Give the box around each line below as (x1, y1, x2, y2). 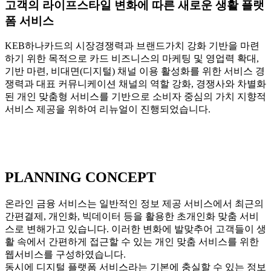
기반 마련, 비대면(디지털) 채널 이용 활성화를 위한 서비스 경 (5, 66, 265, 77)
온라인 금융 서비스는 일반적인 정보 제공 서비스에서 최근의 (5, 198, 264, 209)
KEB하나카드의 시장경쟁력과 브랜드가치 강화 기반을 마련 (5, 41, 260, 51)
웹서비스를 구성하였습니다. (5, 249, 126, 260)
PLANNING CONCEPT (5, 169, 156, 186)
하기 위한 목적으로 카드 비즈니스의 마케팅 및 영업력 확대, (5, 53, 259, 64)
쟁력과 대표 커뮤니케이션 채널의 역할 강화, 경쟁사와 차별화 (5, 79, 266, 90)
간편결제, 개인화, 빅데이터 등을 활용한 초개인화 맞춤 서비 (5, 211, 259, 222)
